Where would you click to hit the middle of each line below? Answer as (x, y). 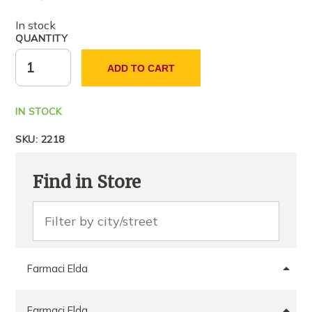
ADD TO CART (141, 68)
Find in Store (87, 182)
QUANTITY (42, 39)
